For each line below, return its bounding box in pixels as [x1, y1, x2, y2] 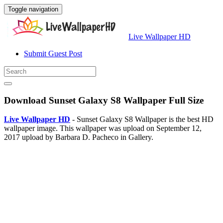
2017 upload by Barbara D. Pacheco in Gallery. [4, 133, 153, 142]
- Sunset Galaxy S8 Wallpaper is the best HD [70, 115, 214, 124]
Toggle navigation [8, 5, 58, 13]
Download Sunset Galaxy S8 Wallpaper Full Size [4, 95, 204, 106]
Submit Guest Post [24, 49, 82, 58]
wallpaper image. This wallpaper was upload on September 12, [4, 124, 202, 133]
